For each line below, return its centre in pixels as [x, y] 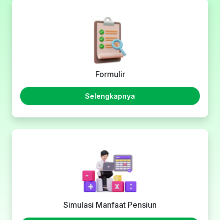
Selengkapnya [110, 96]
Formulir [110, 74]
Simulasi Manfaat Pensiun [110, 205]
